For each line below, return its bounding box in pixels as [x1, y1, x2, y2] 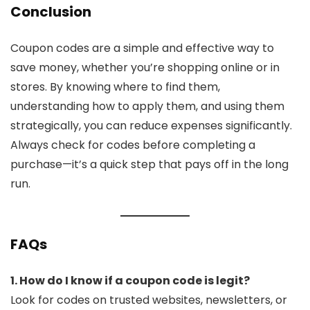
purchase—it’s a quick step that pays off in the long [10, 156, 289, 172]
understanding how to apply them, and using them [10, 98, 284, 114]
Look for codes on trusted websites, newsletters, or [10, 291, 287, 308]
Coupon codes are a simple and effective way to [10, 39, 274, 56]
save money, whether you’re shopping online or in [10, 59, 280, 75]
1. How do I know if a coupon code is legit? [10, 272, 250, 289]
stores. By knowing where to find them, [10, 78, 220, 95]
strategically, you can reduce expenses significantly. [10, 117, 292, 134]
